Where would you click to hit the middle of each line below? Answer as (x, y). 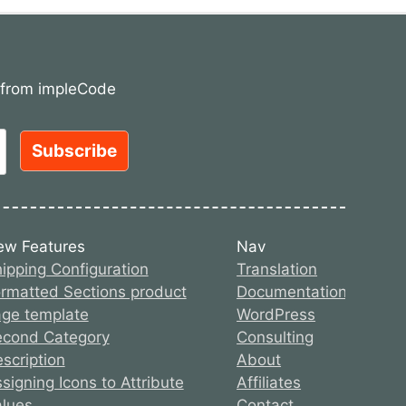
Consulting (275, 337)
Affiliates (269, 382)
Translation (277, 269)
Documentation (292, 291)
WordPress (276, 314)
